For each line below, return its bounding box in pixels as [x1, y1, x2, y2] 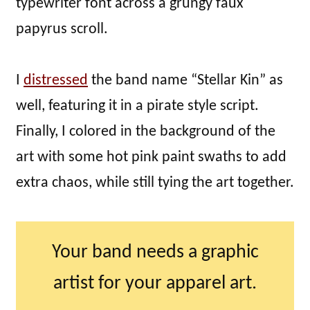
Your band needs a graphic [51, 243, 259, 263]
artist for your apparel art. [53, 274, 257, 294]
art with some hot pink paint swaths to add [16, 149, 286, 166]
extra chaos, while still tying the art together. [16, 175, 294, 192]
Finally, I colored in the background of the [16, 124, 275, 140]
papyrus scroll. [16, 21, 108, 38]
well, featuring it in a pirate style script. [16, 98, 259, 115]
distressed [24, 73, 88, 89]
